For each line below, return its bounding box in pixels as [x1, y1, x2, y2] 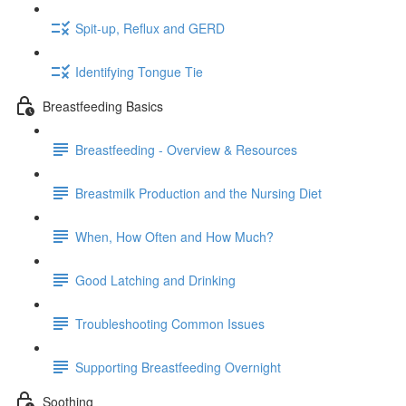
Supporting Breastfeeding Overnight [75, 357, 281, 376]
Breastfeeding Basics [43, 96, 163, 115]
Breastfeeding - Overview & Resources [75, 140, 297, 159]
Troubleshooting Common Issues [75, 314, 265, 333]
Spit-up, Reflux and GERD [75, 18, 225, 37]
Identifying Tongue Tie [75, 62, 203, 81]
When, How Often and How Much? [75, 227, 274, 246]
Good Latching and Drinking [75, 270, 236, 289]
